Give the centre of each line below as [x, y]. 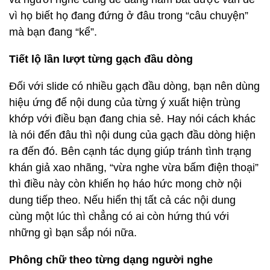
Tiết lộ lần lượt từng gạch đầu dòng [101, 59]
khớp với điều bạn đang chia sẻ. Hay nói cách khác [132, 119]
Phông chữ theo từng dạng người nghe [111, 260]
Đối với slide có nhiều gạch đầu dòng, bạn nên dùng [134, 86]
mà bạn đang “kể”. [53, 32]
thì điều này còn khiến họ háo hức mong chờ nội [125, 184]
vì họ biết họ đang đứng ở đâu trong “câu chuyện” [129, 16]
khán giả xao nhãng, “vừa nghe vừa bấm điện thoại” [134, 168]
